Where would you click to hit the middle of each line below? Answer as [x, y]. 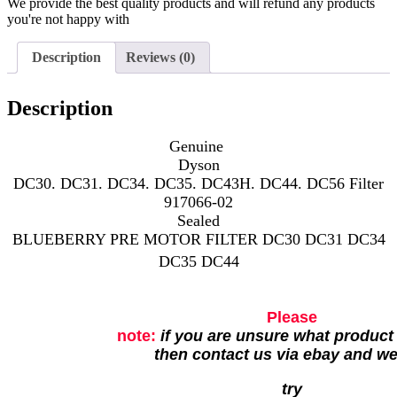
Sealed [198, 221]
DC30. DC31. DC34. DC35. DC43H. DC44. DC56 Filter [198, 184]
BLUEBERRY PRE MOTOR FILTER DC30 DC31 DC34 [198, 240]
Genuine [198, 147]
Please [292, 318]
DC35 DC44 [198, 262]
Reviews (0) [160, 57]
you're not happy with [68, 19]
